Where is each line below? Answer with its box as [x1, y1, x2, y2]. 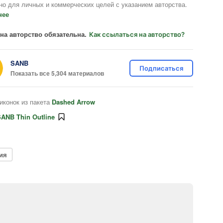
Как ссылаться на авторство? [89, 30, 185, 38]
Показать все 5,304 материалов [10, 68, 104, 78]
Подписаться [139, 64, 183, 72]
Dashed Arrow [52, 97, 95, 107]
